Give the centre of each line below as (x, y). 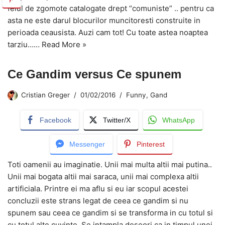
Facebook (55, 120)
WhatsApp (178, 120)
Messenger (87, 144)
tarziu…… (25, 44)
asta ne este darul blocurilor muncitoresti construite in (104, 20)
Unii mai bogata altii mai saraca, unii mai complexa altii (103, 176)
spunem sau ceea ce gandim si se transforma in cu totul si (110, 212)
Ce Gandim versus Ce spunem (94, 74)
